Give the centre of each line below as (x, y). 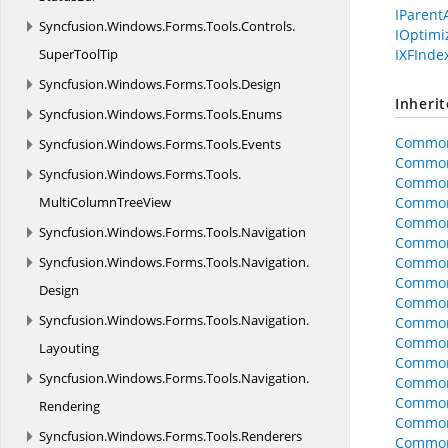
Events (261, 144)
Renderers (271, 436)
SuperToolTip (78, 54)
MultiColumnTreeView (105, 202)
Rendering (69, 406)
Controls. (268, 26)
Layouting (69, 348)
